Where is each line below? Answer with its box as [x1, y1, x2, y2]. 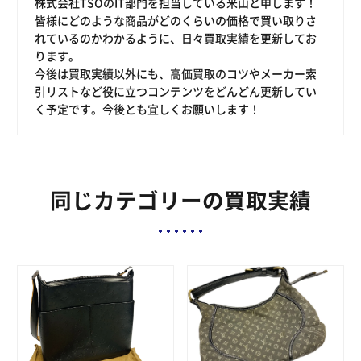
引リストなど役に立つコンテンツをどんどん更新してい [35, 82, 317, 99]
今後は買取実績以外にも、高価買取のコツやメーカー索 [35, 64, 317, 81]
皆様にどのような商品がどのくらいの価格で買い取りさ [35, 11, 317, 28]
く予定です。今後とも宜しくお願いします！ [35, 100, 260, 117]
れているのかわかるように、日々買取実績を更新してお [35, 29, 317, 46]
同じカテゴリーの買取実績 [50, 183, 311, 215]
